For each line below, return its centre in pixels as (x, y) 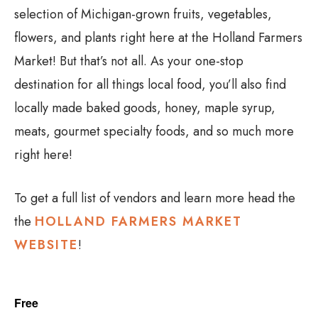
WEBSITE (46, 245)
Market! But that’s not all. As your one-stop (129, 61)
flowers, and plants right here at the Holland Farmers (158, 37)
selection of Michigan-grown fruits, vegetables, (143, 14)
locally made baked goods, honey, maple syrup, (145, 108)
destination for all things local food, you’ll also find (150, 84)
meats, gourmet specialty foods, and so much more (154, 131)
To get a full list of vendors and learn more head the (155, 198)
